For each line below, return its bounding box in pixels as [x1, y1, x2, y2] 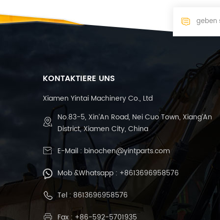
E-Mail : [57, 145, 84, 157]
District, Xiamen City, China [57, 123, 148, 135]
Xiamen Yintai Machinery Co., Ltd [43, 92, 153, 104]
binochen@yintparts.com [84, 145, 170, 157]
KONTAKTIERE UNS [43, 72, 115, 85]
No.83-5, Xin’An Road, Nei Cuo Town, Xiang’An [57, 111, 212, 123]
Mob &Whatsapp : [57, 167, 119, 179]
